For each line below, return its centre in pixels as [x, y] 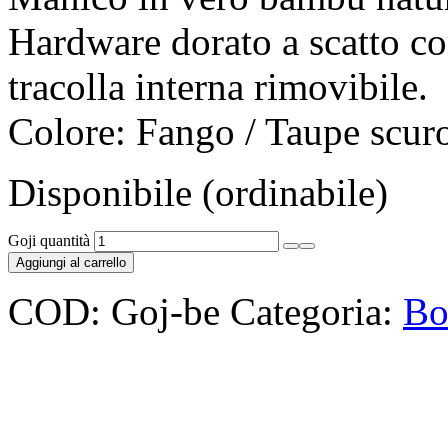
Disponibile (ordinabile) [198, 192]
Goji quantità [49, 240]
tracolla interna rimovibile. [218, 86]
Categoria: [316, 311]
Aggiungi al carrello [71, 262]
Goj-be [165, 311]
